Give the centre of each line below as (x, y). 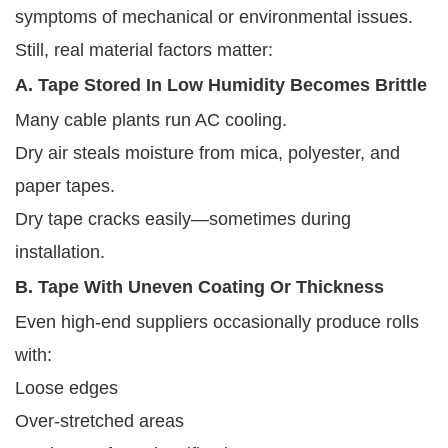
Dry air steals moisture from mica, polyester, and (207, 152)
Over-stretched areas (99, 420)
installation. (60, 251)
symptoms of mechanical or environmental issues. (214, 16)
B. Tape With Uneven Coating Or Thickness (199, 286)
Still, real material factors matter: (144, 49)
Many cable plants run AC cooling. (151, 119)
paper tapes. (65, 185)
